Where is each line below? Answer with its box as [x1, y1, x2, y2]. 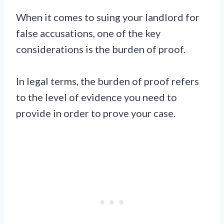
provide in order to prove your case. [16, 107, 175, 119]
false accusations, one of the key [16, 27, 160, 39]
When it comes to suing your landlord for [16, 11, 199, 23]
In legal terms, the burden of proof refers [16, 75, 199, 87]
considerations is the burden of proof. [16, 43, 185, 55]
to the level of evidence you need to [16, 91, 177, 103]
